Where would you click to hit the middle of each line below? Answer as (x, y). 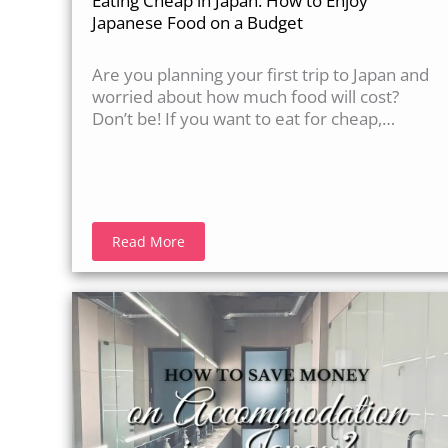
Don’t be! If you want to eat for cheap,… (243, 118)
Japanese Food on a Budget (197, 22)
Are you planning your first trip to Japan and (260, 74)
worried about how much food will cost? (245, 96)
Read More (148, 241)
